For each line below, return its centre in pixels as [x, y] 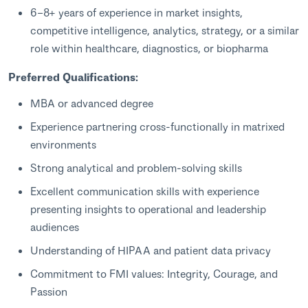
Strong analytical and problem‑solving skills [136, 167]
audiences [55, 226]
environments [63, 144]
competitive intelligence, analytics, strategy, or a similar [165, 30]
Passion [49, 291]
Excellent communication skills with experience [145, 190]
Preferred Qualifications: [73, 77]
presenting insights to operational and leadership [148, 208]
